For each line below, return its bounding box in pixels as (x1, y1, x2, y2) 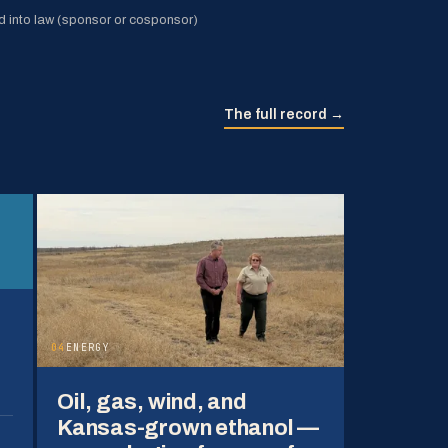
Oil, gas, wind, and (57, 389, 247, 414)
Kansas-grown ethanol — (57, 415, 320, 440)
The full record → (224, 107, 344, 122)
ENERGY (65, 340, 111, 354)
